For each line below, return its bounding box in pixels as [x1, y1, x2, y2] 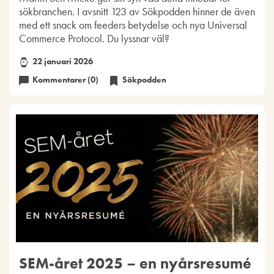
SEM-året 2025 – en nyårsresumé [18, 253, 251, 273]
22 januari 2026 [31, 56, 94, 67]
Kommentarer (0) [32, 75, 99, 86]
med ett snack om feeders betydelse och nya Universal [18, 17, 247, 32]
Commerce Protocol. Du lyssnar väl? [18, 31, 169, 45]
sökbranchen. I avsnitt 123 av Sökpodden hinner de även [18, 4, 255, 18]
